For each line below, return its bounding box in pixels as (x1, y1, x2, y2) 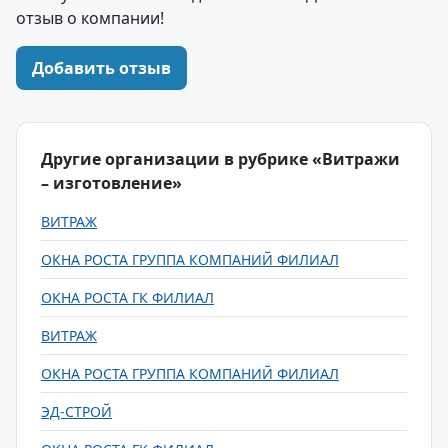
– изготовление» (41, 172, 182, 194)
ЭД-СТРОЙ (41, 402, 112, 421)
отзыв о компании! (16, 7, 164, 29)
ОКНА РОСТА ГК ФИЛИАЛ (41, 288, 214, 307)
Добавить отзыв (32, 57, 171, 79)
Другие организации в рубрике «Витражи (41, 148, 400, 170)
